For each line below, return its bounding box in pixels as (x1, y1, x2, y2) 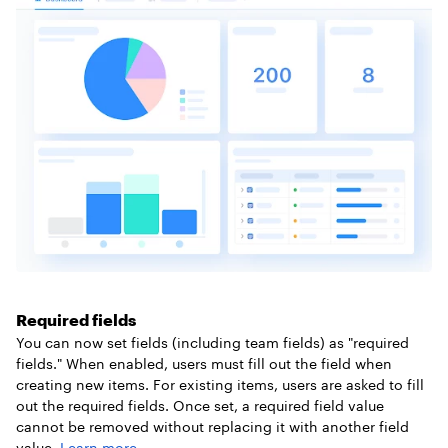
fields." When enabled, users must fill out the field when (16, 354, 392, 372)
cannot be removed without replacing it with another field (16, 417, 409, 435)
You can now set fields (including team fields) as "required (16, 333, 409, 351)
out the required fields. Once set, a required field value (16, 396, 384, 414)
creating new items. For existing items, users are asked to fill (16, 375, 424, 393)
